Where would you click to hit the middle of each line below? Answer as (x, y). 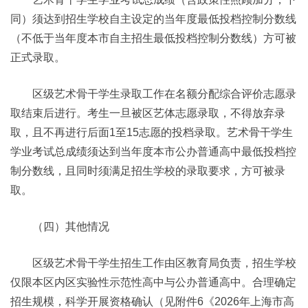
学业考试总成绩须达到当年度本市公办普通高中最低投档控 (153, 152)
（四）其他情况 (60, 227)
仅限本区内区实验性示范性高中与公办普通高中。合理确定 (153, 282)
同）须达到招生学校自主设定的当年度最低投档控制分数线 (153, 19)
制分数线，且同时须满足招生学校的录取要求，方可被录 (148, 171)
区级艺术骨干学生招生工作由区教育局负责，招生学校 (153, 263)
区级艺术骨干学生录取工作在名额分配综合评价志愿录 (153, 94)
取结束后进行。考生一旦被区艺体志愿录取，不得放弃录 (148, 113)
